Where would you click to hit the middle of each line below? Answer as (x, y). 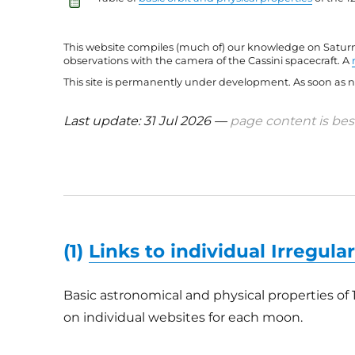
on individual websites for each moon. (183, 317)
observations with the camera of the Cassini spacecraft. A (208, 61)
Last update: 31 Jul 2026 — (147, 120)
